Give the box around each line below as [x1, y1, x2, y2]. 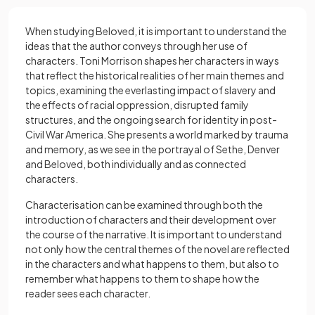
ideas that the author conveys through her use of [25, 39, 247, 52]
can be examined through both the [105, 198, 263, 211]
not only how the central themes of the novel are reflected [25, 243, 290, 255]
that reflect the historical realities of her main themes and [25, 69, 284, 82]
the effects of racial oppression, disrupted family [25, 98, 249, 111]
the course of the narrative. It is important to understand [25, 228, 282, 240]
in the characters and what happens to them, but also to [25, 257, 279, 270]
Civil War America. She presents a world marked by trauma [25, 128, 288, 141]
